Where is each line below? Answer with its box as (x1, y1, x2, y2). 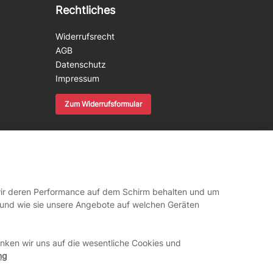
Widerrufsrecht (55, 30, 115, 41)
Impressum (55, 73, 99, 83)
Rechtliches (55, 3, 115, 16)
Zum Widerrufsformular (65, 99, 142, 108)
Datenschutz (55, 58, 106, 69)
